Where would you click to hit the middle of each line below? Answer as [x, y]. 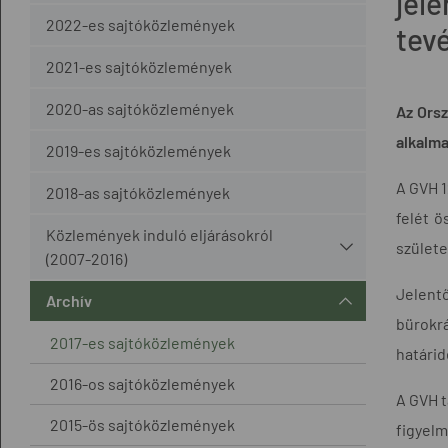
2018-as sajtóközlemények [138, 192]
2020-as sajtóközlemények [140, 108]
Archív [69, 300]
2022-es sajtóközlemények [140, 24]
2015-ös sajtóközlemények [142, 424]
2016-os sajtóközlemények [142, 383]
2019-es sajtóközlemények [138, 150]
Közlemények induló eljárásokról [159, 234]
